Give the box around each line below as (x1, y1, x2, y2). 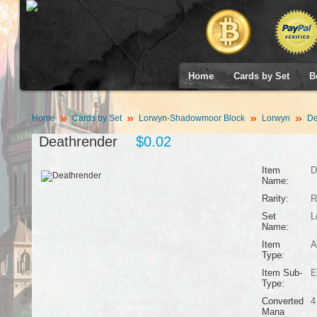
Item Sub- (261, 267, 302, 278)
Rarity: (261, 193, 289, 204)
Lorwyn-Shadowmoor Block (138, 113, 245, 123)
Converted (261, 296, 304, 306)
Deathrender (38, 134, 117, 149)
